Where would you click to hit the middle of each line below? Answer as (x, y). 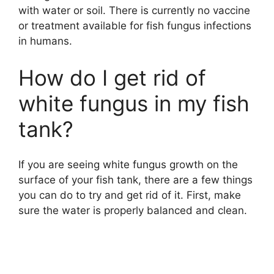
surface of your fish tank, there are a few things (135, 180)
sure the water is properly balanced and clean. (133, 211)
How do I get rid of (112, 77)
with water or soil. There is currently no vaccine (134, 11)
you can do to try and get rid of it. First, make (130, 195)
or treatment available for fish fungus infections (135, 26)
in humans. (45, 41)
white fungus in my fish (134, 103)
